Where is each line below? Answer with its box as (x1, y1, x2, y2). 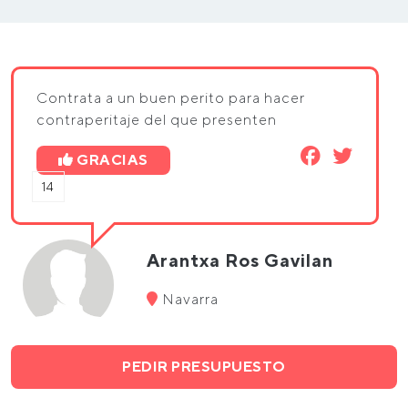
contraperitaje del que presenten (36, 111, 277, 128)
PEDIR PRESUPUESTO (122, 358, 286, 375)
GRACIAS (76, 151, 148, 168)
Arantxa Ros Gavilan (147, 250, 334, 270)
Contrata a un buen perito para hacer (36, 89, 305, 107)
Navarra (158, 291, 219, 308)
